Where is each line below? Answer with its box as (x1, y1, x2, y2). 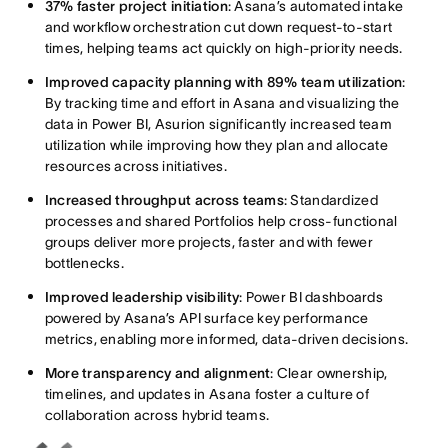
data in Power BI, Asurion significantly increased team (44, 115, 392, 132)
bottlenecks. (44, 254, 125, 271)
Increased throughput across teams (44, 191, 284, 208)
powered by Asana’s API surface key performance (44, 309, 369, 326)
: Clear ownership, (270, 364, 388, 381)
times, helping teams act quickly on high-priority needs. (44, 39, 403, 56)
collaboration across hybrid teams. (44, 406, 270, 423)
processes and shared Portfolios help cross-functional (44, 212, 398, 229)
